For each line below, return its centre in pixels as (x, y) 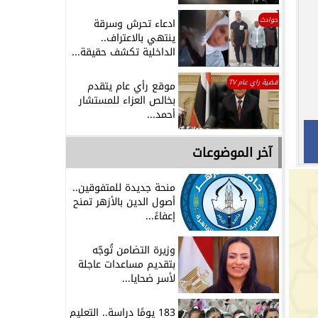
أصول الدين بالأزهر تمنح (124, 202)
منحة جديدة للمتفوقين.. (124, 187)
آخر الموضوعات (232, 152)
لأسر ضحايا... (149, 278)
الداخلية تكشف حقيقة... (124, 53)
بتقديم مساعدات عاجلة (127, 264)
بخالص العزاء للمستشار (127, 101)
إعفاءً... (160, 216)
